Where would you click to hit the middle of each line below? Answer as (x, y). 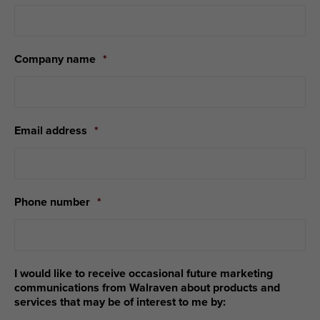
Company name (55, 59)
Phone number (52, 202)
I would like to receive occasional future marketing (144, 274)
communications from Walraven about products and (147, 288)
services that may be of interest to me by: (120, 302)
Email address (51, 131)
